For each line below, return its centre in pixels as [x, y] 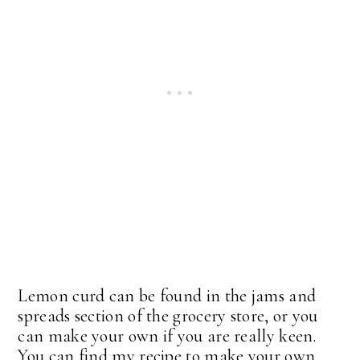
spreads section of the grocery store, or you [168, 315]
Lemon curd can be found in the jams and [167, 295]
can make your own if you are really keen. [167, 335]
